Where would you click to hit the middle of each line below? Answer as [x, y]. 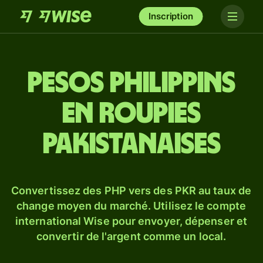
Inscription [171, 16]
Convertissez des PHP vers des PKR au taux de [131, 190]
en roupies [131, 114]
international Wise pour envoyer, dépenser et [131, 221]
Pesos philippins [131, 83]
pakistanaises [131, 144]
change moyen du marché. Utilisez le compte [131, 206]
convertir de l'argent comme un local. [131, 236]
